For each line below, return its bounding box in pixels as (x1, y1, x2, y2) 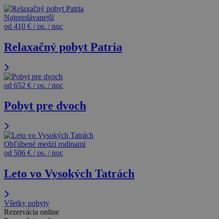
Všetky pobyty (4, 199, 49, 208)
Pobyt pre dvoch (4, 99, 86, 112)
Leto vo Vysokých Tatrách (4, 167, 134, 180)
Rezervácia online (4, 208, 59, 217)
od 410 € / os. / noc (4, 22, 63, 30)
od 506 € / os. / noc (4, 149, 63, 157)
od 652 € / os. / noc (4, 81, 63, 89)
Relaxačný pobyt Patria (4, 40, 122, 53)
